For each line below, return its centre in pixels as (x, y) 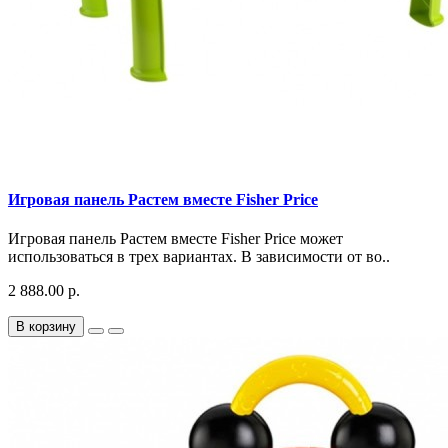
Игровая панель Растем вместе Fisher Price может (175, 239)
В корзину (46, 327)
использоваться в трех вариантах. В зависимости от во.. (199, 257)
